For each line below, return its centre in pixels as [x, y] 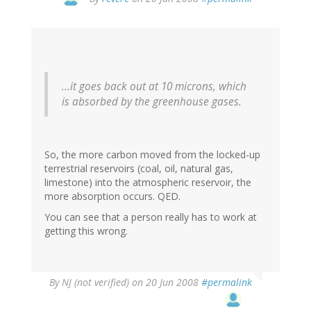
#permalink [227, 283]
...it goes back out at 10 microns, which [154, 87]
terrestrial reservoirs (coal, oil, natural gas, [139, 169]
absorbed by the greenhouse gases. [155, 102]
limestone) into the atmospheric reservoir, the [148, 183]
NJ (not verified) [95, 283]
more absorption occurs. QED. [112, 196]
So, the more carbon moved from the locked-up [152, 155]
